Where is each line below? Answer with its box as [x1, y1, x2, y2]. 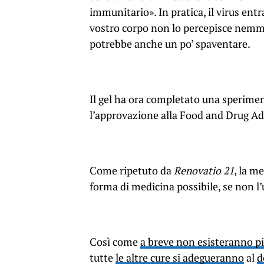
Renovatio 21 [174, 164, 234, 178]
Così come [90, 235, 140, 249]
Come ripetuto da [90, 164, 174, 178]
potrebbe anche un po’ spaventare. [90, 37, 250, 51]
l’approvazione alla [90, 108, 180, 123]
